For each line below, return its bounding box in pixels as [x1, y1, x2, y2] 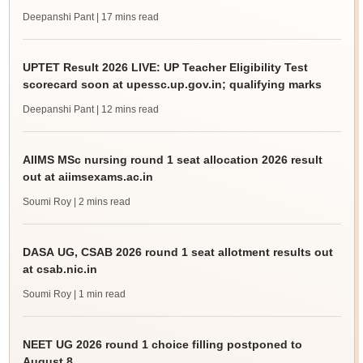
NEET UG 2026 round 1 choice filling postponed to [22, 338, 302, 352]
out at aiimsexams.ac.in [22, 170, 153, 184]
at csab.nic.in [22, 263, 97, 276]
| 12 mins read [96, 104, 159, 116]
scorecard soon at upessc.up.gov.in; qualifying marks [22, 78, 322, 92]
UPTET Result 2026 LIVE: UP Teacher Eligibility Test [22, 61, 308, 75]
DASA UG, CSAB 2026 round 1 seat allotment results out [22, 246, 333, 259]
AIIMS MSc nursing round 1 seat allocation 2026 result [22, 153, 322, 167]
